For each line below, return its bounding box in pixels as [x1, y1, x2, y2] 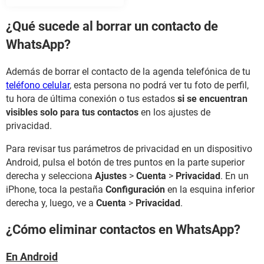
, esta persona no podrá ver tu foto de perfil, [70, 79, 249, 91]
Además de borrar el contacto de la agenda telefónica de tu [6, 65, 250, 77]
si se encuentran [177, 93, 247, 104]
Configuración [105, 183, 165, 195]
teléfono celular [6, 79, 70, 91]
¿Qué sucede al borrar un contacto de [6, 19, 218, 34]
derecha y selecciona [6, 170, 95, 181]
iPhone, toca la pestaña [6, 183, 105, 195]
